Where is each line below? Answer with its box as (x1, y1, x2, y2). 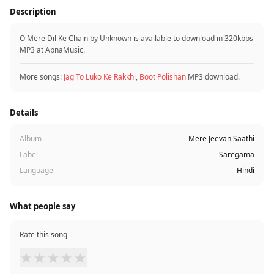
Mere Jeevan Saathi (188, 133, 254, 144)
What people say (10, 201, 75, 212)
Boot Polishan (139, 72, 186, 82)
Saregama (219, 149, 254, 160)
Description (10, 6, 56, 17)
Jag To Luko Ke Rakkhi (64, 72, 136, 82)
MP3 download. (186, 72, 240, 82)
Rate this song (20, 229, 67, 240)
